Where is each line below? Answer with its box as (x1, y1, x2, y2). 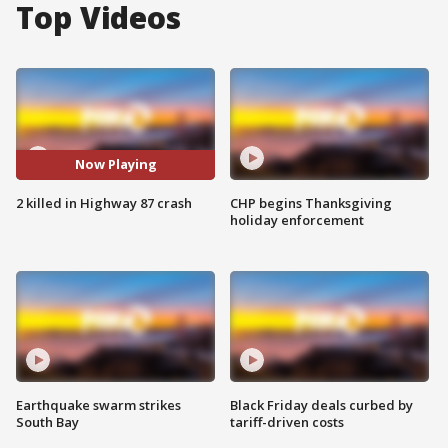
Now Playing (74, 155, 157, 174)
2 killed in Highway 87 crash (16, 193, 192, 212)
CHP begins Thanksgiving (230, 193, 392, 212)
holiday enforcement (230, 210, 364, 229)
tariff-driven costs (230, 413, 344, 432)
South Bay (16, 413, 79, 432)
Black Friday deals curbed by (230, 396, 413, 415)
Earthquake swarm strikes (16, 396, 181, 415)
